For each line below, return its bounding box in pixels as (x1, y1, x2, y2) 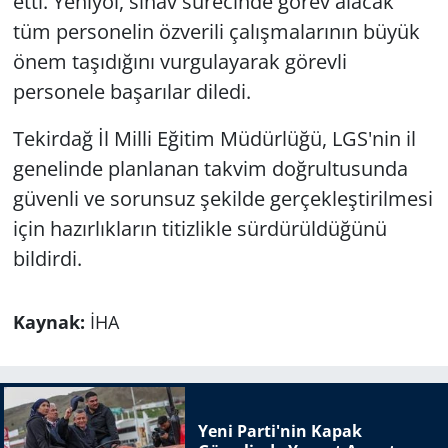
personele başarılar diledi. (12, 77, 251, 105)
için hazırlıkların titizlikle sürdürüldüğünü (12, 214, 387, 242)
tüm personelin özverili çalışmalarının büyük (12, 17, 420, 45)
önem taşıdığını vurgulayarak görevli (12, 47, 347, 75)
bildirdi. (12, 244, 82, 272)
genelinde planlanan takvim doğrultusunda (12, 154, 408, 182)
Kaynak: (12, 309, 90, 334)
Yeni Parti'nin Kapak (197, 420, 362, 443)
